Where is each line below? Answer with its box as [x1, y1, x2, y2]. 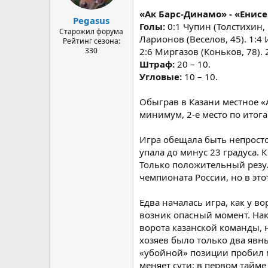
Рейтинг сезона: [62, 35, 120, 46]
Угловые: [139, 71, 184, 83]
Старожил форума [59, 26, 123, 36]
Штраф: [139, 58, 177, 70]
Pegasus [73, 14, 109, 26]
